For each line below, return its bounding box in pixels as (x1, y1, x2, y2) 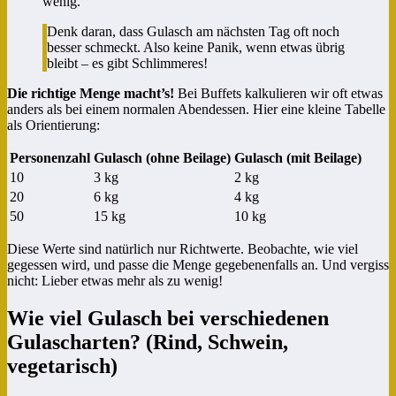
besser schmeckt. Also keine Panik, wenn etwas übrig (47, 40, 345, 56)
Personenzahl (10, 150, 90, 166)
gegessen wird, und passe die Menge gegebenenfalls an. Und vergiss (7, 257, 389, 273)
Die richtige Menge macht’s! (7, 86, 174, 102)
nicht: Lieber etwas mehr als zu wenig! (7, 273, 223, 289)
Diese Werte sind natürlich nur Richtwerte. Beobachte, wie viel (7, 241, 358, 257)
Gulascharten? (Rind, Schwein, (7, 331, 288, 354)
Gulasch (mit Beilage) (234, 150, 362, 166)
